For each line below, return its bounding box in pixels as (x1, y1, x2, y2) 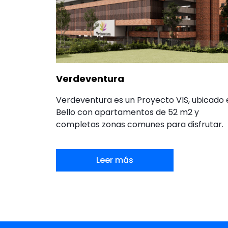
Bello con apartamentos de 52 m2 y (56, 106, 199, 118)
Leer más (96, 154, 133, 166)
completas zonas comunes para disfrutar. (56, 119, 223, 130)
